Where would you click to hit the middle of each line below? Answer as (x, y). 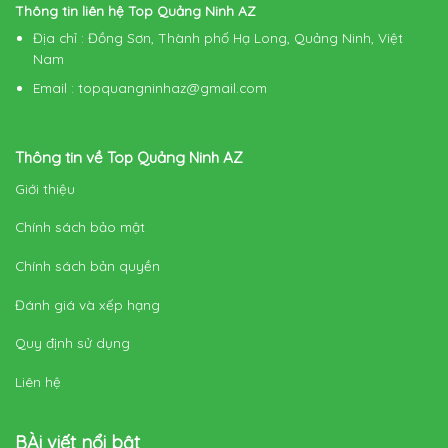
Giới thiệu (44, 188)
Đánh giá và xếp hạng (89, 304)
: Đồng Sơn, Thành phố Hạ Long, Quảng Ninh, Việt (241, 38)
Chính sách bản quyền (89, 266)
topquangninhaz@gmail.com (172, 88)
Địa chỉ (54, 38)
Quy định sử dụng (74, 343)
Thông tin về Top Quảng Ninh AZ (128, 158)
